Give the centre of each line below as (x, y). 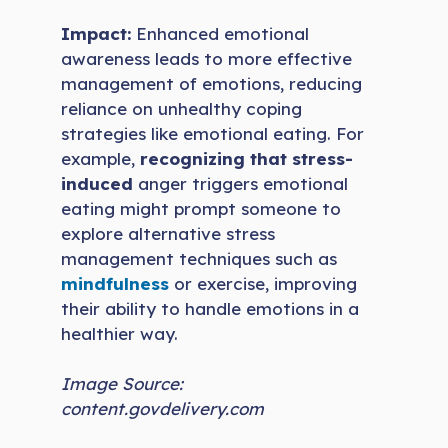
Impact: (96, 33)
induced (100, 183)
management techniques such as (199, 258)
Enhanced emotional (220, 33)
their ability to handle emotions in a (210, 308)
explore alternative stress (168, 233)
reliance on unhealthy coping (182, 108)
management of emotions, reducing (212, 83)
